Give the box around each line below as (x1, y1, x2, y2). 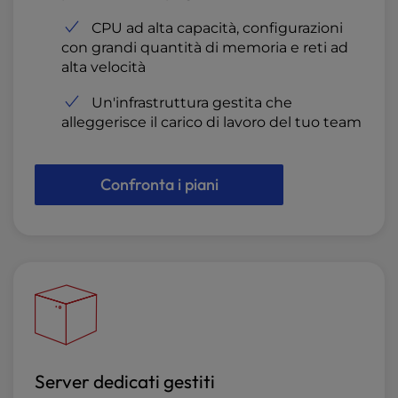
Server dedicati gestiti (35, 370, 215, 394)
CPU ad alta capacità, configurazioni (92, 20, 343, 37)
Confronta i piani (99, 174, 219, 195)
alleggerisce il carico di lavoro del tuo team (61, 114, 362, 131)
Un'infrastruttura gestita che (92, 94, 292, 112)
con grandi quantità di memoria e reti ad (61, 39, 348, 57)
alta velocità (61, 59, 146, 76)
